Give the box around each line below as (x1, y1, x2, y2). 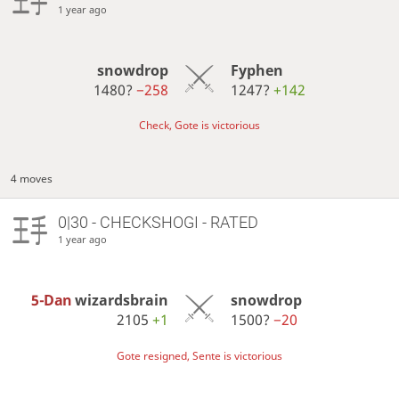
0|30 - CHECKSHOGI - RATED (57, 213, 258, 232)
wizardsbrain (75, 290, 169, 311)
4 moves (11, 171, 53, 187)
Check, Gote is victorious (139, 118, 260, 134)
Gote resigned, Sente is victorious (117, 347, 282, 363)
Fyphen (230, 61, 283, 81)
